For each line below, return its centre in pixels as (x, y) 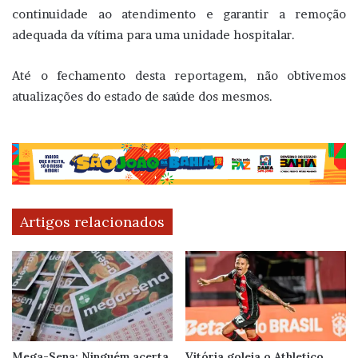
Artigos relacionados (92, 221)
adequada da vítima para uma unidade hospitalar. (153, 34)
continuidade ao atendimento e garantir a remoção (179, 14)
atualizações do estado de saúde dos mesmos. (142, 96)
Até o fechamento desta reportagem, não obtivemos (179, 75)
